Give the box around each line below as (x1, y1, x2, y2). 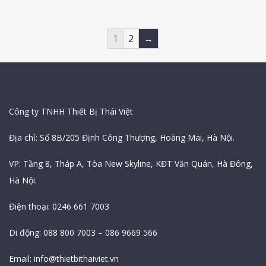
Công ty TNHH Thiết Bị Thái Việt (9, 105, 133, 117)
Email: (9, 252, 34, 264)
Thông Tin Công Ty (9, 72, 133, 90)
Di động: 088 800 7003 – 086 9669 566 (9, 226, 157, 238)
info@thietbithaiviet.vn (34, 252, 119, 264)
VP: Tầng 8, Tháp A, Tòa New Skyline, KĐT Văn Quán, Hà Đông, (9, 157, 253, 169)
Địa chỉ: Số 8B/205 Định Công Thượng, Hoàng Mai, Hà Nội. (9, 131, 235, 143)
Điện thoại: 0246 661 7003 (9, 200, 109, 212)
